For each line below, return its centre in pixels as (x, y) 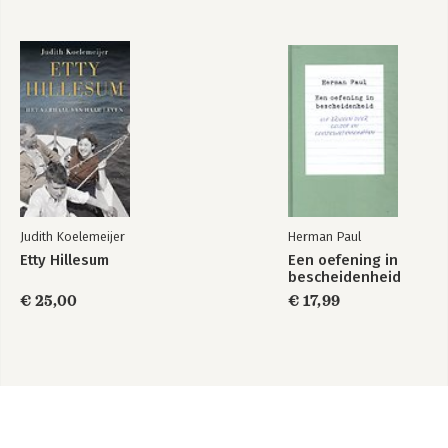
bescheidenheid (344, 277)
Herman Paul (324, 236)
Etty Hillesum (64, 260)
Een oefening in (343, 260)
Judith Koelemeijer (72, 236)
